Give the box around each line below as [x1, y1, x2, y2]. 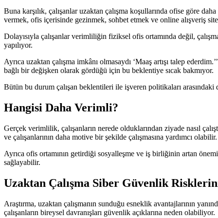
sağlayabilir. [4, 158, 40, 167]
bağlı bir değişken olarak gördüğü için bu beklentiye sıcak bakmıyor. [4, 66, 214, 75]
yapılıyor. [4, 41, 33, 50]
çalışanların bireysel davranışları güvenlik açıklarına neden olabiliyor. [4, 208, 215, 217]
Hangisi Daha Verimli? [4, 101, 118, 114]
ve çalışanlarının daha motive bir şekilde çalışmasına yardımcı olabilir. [4, 133, 217, 142]
